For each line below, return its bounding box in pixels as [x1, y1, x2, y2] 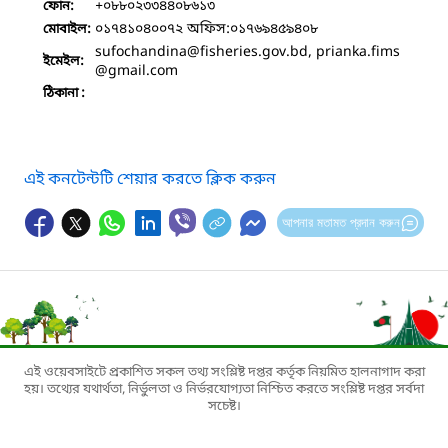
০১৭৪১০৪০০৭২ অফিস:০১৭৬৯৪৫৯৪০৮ [95, 19, 318, 39]
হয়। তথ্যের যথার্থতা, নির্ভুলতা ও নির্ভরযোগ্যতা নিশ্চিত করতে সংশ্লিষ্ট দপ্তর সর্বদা [24, 380, 424, 398]
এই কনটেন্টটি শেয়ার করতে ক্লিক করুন [24, 168, 276, 191]
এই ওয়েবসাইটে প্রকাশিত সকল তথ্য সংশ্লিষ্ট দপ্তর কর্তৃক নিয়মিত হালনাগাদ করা [23, 363, 425, 381]
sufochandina [95, 42, 187, 62]
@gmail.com [95, 61, 178, 81]
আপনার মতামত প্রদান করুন [281, 214, 400, 230]
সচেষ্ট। [207, 397, 241, 415]
